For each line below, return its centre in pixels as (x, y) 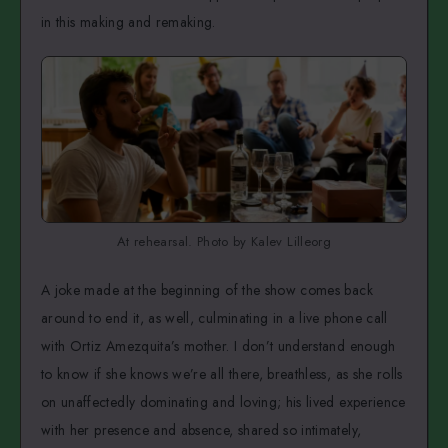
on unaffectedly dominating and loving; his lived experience (223, 402)
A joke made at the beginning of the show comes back (207, 290)
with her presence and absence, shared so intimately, (201, 430)
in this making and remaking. (128, 21)
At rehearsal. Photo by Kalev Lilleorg (224, 242)
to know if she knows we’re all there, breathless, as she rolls (222, 374)
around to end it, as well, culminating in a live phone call (214, 318)
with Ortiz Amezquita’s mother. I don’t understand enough (218, 346)
